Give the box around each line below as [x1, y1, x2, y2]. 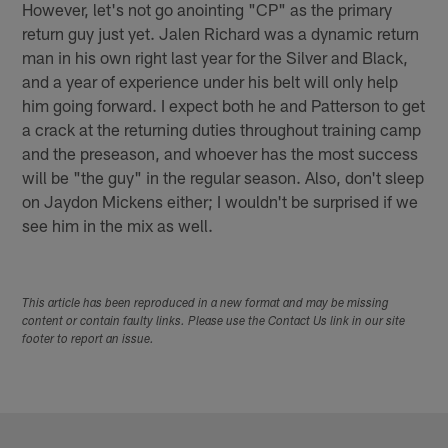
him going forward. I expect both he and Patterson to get [22, 94, 426, 115]
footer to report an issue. [22, 334, 155, 347]
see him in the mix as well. [22, 214, 214, 235]
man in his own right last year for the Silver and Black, [22, 46, 409, 67]
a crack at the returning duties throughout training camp [22, 118, 422, 139]
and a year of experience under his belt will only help [22, 70, 399, 91]
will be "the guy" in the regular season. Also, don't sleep [22, 166, 425, 187]
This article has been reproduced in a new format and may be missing [22, 298, 390, 311]
